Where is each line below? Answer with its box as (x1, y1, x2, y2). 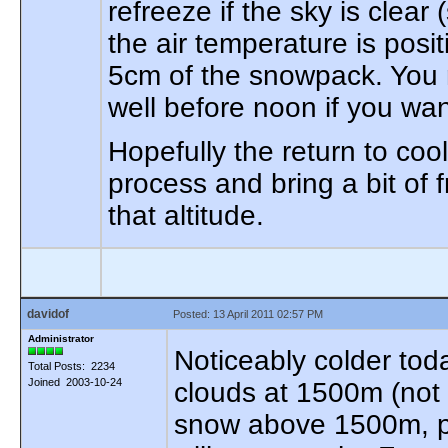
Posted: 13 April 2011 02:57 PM (173, 308, 323, 320)
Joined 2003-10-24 (28, 376, 122, 388)
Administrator (28, 333, 94, 344)
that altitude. (108, 200, 264, 231)
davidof (27, 307, 69, 321)
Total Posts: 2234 (28, 360, 115, 372)
